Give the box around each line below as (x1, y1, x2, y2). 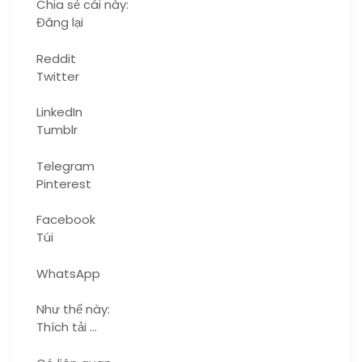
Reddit (36, 49, 76, 67)
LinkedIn (36, 103, 82, 120)
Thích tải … (36, 318, 97, 335)
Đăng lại (36, 14, 83, 31)
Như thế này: (36, 301, 110, 318)
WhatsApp (36, 264, 100, 282)
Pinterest (36, 175, 91, 192)
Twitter (36, 67, 79, 85)
